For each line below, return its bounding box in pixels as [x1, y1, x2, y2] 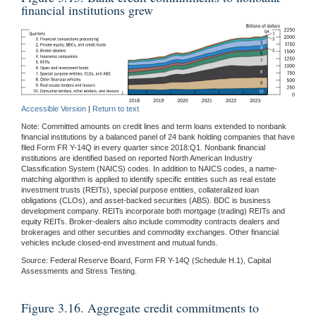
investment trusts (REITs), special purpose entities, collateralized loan [21, 185, 259, 194]
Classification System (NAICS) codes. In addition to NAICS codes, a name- [21, 164, 277, 173]
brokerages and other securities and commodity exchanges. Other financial [21, 227, 279, 236]
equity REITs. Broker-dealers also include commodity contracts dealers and [21, 217, 279, 226]
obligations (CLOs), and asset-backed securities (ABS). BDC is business [21, 195, 271, 205]
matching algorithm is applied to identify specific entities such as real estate [21, 174, 276, 183]
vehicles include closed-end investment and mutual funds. [21, 238, 218, 247]
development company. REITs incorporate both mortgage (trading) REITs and [21, 206, 285, 215]
